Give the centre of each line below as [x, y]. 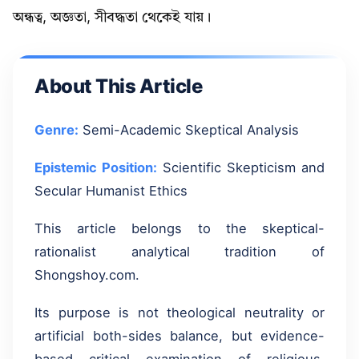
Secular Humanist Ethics [111, 193]
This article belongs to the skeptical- [179, 230]
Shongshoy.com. [87, 277]
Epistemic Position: [96, 169]
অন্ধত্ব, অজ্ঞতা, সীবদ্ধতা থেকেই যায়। [112, 18]
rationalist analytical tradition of [179, 254]
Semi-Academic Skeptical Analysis [189, 132]
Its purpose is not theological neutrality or [179, 315]
